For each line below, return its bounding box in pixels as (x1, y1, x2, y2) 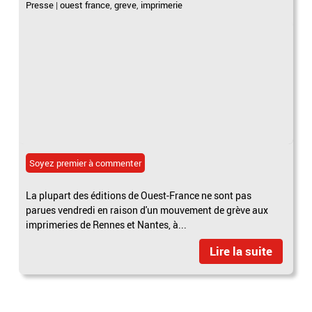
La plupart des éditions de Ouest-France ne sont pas (26, 188, 252, 202)
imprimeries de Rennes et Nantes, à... (26, 217, 187, 231)
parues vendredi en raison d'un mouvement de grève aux (26, 203, 269, 217)
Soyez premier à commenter (29, 156, 142, 169)
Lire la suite (209, 242, 272, 259)
